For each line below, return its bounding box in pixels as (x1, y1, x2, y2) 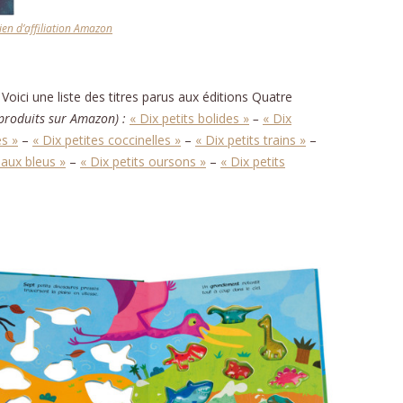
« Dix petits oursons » (80, 152, 206, 170)
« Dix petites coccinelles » (32, 130, 181, 148)
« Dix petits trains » (195, 130, 306, 148)
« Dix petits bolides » (130, 109, 249, 127)
